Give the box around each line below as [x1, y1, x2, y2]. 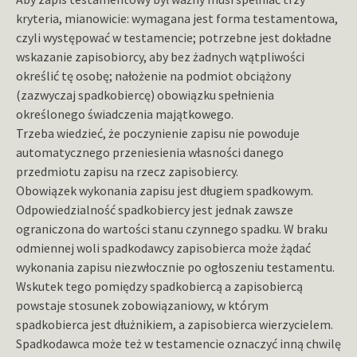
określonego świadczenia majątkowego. [16, 106, 233, 123]
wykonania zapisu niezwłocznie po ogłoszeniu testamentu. [16, 259, 337, 276]
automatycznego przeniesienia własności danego [16, 144, 284, 161]
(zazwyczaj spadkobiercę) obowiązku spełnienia [16, 87, 274, 104]
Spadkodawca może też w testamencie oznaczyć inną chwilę [16, 335, 341, 352]
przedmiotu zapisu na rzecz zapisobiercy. [16, 163, 238, 180]
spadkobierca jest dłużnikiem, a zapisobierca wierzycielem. [16, 316, 333, 333]
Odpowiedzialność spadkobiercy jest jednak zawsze [16, 202, 293, 218]
